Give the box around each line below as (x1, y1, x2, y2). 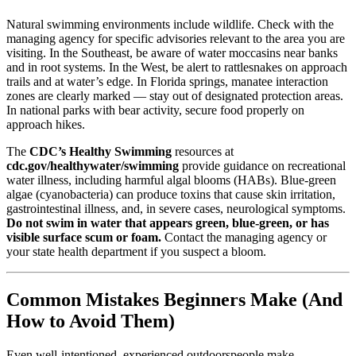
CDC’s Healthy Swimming (29, 144, 172, 158)
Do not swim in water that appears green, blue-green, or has (6, 215, 329, 230)
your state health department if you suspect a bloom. (6, 244, 266, 258)
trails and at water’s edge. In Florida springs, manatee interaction (6, 74, 328, 88)
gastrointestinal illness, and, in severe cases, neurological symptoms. (6, 201, 346, 215)
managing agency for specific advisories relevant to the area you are (6, 31, 345, 45)
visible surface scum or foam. (6, 230, 161, 244)
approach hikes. (6, 117, 85, 131)
